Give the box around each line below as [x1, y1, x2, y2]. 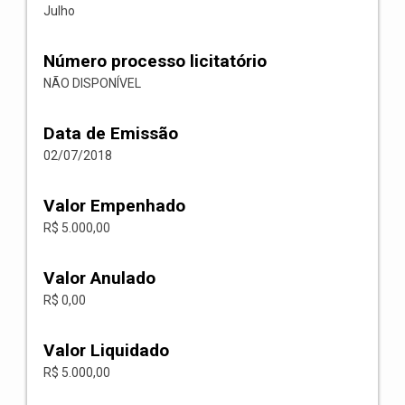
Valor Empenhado [43, 195, 185, 216]
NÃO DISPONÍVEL [43, 76, 141, 90]
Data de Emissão [43, 123, 178, 144]
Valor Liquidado [43, 340, 169, 361]
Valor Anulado [43, 268, 155, 288]
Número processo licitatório [43, 51, 267, 71]
